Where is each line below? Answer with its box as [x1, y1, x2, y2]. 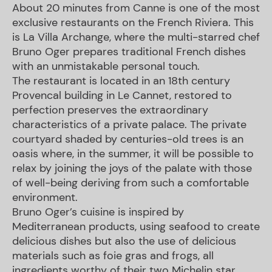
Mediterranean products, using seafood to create [12, 219, 260, 234]
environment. [12, 190, 78, 205]
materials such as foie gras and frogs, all [12, 248, 214, 263]
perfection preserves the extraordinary [12, 103, 208, 118]
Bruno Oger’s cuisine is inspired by [12, 205, 184, 220]
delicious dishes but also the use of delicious [12, 234, 236, 249]
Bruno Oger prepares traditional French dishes [12, 44, 246, 59]
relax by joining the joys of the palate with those [12, 161, 252, 176]
